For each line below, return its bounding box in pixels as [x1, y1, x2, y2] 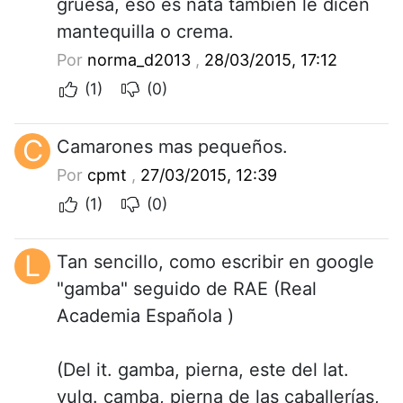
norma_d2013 [87, 49, 191, 69]
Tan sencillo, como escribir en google [57, 250, 374, 273]
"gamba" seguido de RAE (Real [57, 277, 317, 300]
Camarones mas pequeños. [57, 135, 288, 157]
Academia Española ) [57, 304, 234, 327]
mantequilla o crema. [57, 20, 234, 42]
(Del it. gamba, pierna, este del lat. [57, 358, 349, 381]
